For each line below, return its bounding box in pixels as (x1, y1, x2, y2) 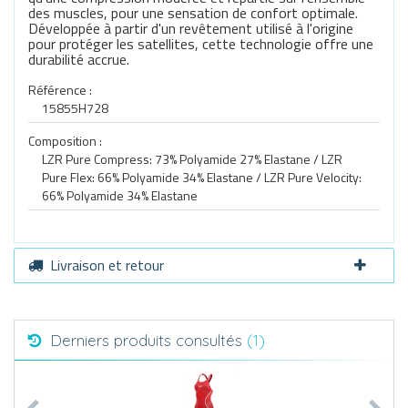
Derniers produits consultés (49, 331, 247, 350)
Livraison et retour (50, 254, 164, 276)
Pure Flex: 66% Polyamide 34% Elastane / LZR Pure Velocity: (42, 168, 362, 187)
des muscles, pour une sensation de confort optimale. (28, 2, 358, 24)
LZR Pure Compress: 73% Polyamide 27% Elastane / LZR (42, 149, 342, 168)
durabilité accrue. (28, 48, 129, 70)
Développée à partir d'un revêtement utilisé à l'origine (28, 17, 353, 39)
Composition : (28, 131, 102, 150)
